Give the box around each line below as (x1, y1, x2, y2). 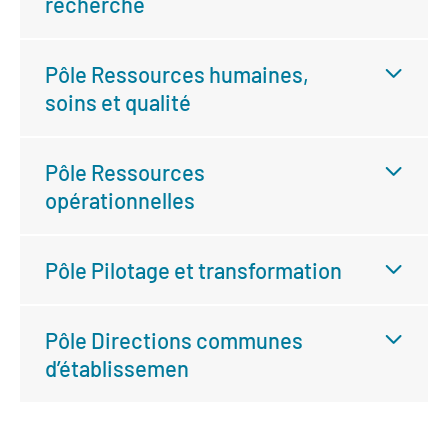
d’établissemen (45, 355, 189, 381)
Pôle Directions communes (45, 327, 303, 353)
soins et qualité (45, 89, 191, 115)
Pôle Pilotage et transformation (45, 257, 342, 283)
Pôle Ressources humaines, (45, 61, 309, 87)
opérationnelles (45, 187, 195, 213)
